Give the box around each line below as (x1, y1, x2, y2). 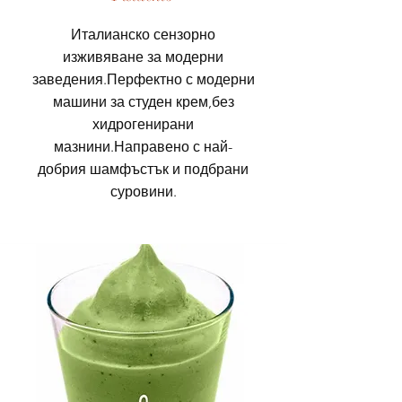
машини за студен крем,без (52, 92, 234, 110)
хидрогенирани (92, 115, 194, 133)
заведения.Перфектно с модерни (31, 70, 255, 88)
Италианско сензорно (71, 25, 215, 43)
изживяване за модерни (63, 48, 223, 66)
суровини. (109, 182, 177, 200)
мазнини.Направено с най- (54, 137, 232, 155)
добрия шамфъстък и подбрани (38, 160, 249, 178)
